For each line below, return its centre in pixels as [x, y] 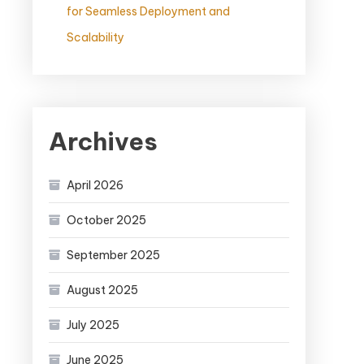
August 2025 [102, 290]
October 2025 [106, 221]
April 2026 [95, 186]
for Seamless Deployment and [148, 12]
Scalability [95, 38]
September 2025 [113, 256]
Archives [103, 142]
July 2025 [93, 325]
